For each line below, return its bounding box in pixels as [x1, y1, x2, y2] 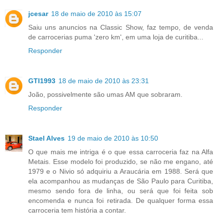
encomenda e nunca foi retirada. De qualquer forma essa [28, 196, 213, 204]
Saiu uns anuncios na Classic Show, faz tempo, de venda [28, 23, 213, 31]
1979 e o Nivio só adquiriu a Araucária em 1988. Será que [28, 167, 213, 175]
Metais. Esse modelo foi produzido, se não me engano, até [28, 157, 213, 165]
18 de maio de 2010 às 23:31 [58, 76, 149, 85]
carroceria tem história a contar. [28, 206, 126, 214]
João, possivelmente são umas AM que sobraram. [28, 90, 182, 98]
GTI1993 [28, 76, 55, 85]
